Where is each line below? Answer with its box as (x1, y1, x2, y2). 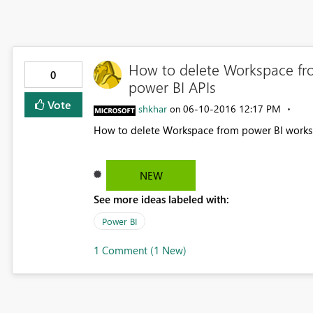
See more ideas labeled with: (93, 191, 229, 206)
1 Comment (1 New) (93, 242, 187, 257)
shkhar (138, 101, 167, 115)
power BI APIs (128, 76, 216, 96)
